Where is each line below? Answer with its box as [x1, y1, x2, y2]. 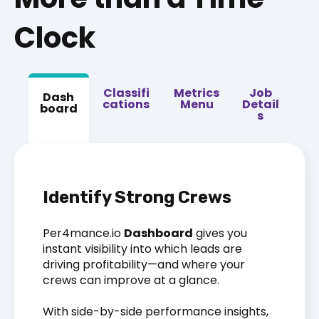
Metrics [174, 85, 220, 102]
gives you [193, 224, 247, 241]
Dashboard [124, 224, 193, 241]
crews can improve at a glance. [43, 271, 219, 288]
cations [103, 96, 150, 113]
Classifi [103, 85, 150, 102]
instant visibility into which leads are [43, 240, 242, 257]
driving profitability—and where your [43, 256, 245, 273]
